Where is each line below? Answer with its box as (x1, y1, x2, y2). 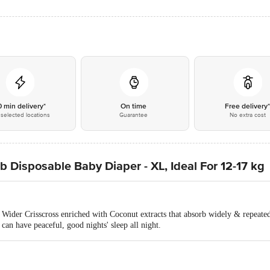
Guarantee (119, 111, 148, 119)
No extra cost (229, 111, 266, 119)
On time (121, 102, 147, 111)
